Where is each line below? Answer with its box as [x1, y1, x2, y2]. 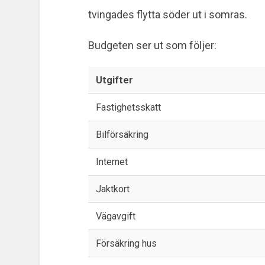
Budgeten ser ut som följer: [88, 39, 216, 52]
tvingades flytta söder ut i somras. [88, 8, 247, 21]
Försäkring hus [95, 237, 157, 249]
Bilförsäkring [95, 128, 148, 140]
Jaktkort [95, 183, 130, 195]
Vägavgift [95, 210, 135, 222]
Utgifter [95, 74, 133, 86]
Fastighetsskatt [95, 101, 161, 113]
